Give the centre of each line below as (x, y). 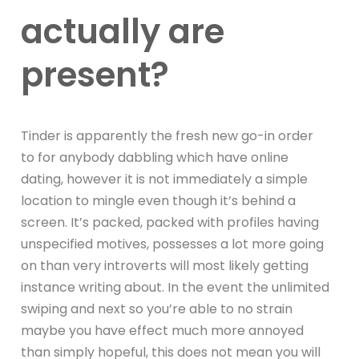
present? (95, 75)
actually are (123, 31)
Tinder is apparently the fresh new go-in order (167, 135)
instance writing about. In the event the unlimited (175, 287)
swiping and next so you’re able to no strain (157, 309)
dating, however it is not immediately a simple (165, 179)
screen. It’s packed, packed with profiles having (170, 222)
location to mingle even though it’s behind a (159, 200)
